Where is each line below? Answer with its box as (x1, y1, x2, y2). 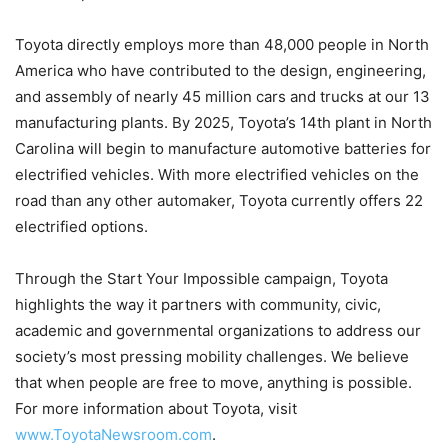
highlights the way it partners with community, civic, (15, 295, 381, 315)
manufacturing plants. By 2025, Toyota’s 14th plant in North (15, 113, 432, 133)
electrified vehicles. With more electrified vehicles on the (15, 165, 419, 185)
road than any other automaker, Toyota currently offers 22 (15, 191, 423, 211)
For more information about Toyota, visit (15, 399, 297, 419)
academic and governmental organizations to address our (15, 321, 421, 341)
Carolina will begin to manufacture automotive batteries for (15, 139, 431, 159)
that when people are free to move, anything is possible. (15, 373, 412, 393)
